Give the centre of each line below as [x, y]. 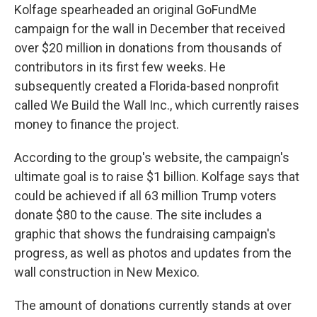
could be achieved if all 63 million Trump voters [145, 196]
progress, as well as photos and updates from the [153, 253]
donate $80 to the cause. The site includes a [138, 215]
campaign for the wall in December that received [150, 29]
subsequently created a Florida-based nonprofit [146, 86]
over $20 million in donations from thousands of [148, 48]
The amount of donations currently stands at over [153, 305]
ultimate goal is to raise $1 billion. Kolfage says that [157, 177]
